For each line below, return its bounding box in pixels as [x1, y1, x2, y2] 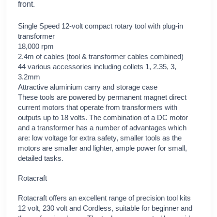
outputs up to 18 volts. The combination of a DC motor [18, 113, 188, 122]
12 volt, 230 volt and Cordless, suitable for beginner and [18, 204, 192, 213]
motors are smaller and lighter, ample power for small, [18, 144, 187, 153]
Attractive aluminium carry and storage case [18, 83, 159, 92]
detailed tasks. [18, 154, 65, 163]
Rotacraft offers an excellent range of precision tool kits [18, 194, 191, 202]
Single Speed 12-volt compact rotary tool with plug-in [18, 22, 183, 31]
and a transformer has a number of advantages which [18, 124, 186, 132]
